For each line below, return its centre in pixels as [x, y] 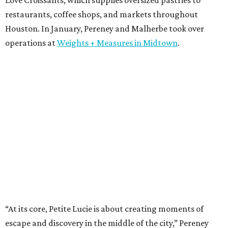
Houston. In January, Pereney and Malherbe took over [105, 28]
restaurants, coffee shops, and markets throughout [102, 14]
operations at [31, 42]
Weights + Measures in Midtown [117, 42]
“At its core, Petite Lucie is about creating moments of [104, 208]
